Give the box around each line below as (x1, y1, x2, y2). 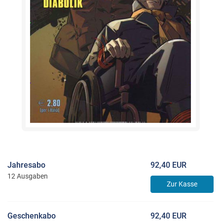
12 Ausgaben (7, 172, 48, 181)
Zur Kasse (167, 180, 197, 188)
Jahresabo (7, 160, 45, 170)
